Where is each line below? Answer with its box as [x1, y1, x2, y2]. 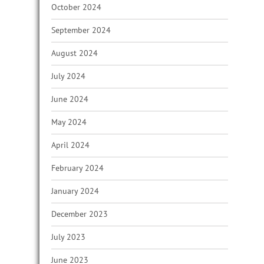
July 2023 [51, 232, 85, 242]
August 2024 [51, 48, 98, 58]
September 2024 [51, 25, 111, 35]
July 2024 [51, 71, 85, 81]
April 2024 [51, 140, 90, 150]
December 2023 [51, 209, 108, 219]
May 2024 [51, 117, 87, 127]
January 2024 [51, 186, 99, 196]
